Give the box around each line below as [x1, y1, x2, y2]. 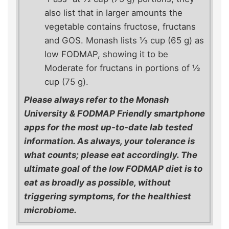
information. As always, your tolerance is [24, 136, 195, 147]
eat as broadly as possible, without [24, 177, 171, 188]
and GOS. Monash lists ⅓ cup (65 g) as [44, 35, 204, 46]
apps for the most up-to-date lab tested [24, 122, 193, 133]
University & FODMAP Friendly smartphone [24, 108, 205, 119]
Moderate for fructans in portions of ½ [44, 63, 200, 74]
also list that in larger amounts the [44, 8, 182, 18]
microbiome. [24, 205, 77, 216]
